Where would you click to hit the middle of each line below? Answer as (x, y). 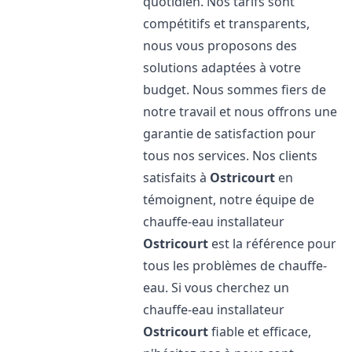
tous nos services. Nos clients (231, 156)
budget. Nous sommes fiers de (235, 90)
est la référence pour (273, 244)
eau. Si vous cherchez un (216, 288)
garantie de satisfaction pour (230, 134)
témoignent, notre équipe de (229, 200)
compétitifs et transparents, (227, 24)
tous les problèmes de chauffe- (235, 266)
